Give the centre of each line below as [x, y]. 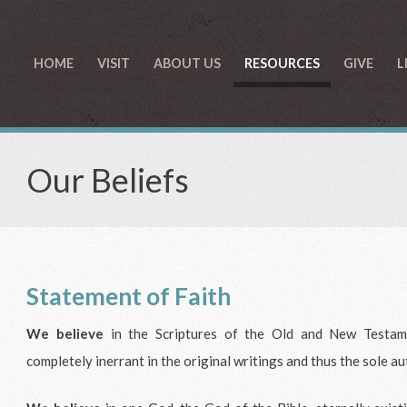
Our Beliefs [108, 180]
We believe [65, 333]
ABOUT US [187, 63]
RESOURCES [282, 63]
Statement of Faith [131, 296]
